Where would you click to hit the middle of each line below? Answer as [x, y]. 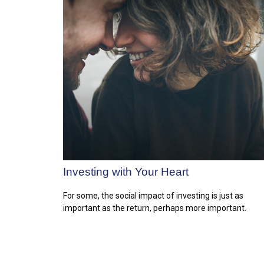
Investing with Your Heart [126, 171]
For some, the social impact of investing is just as [153, 195]
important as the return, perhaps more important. [155, 208]
